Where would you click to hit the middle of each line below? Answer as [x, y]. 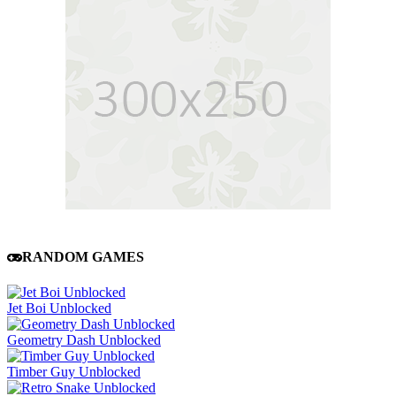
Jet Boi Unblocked [59, 308]
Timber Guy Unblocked [74, 371]
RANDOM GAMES [83, 257]
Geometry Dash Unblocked [84, 339]
